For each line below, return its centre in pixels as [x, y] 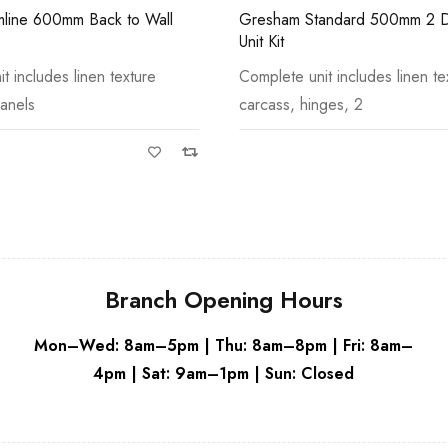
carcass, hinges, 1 [300, 104]
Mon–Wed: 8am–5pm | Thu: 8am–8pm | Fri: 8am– [224, 345]
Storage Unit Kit [290, 41]
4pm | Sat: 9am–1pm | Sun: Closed [224, 373]
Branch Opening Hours [223, 299]
